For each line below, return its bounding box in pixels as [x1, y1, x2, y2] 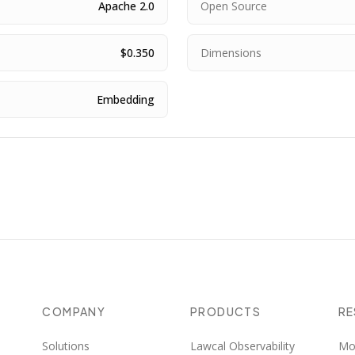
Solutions [42, 338, 90, 353]
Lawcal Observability [189, 338, 295, 353]
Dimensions [200, 45, 261, 60]
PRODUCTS [189, 304, 261, 319]
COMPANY [42, 304, 106, 319]
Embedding [97, 92, 155, 107]
